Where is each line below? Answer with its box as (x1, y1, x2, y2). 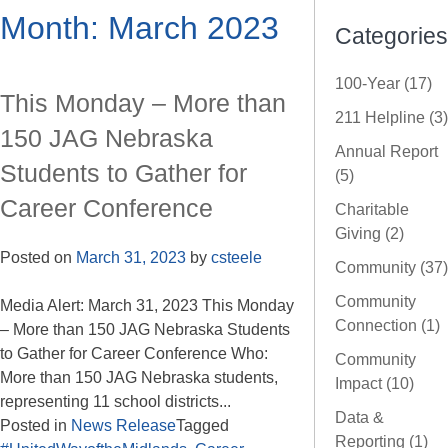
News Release (71, 417, 176, 434)
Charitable (335, 201, 409, 219)
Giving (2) (335, 225, 404, 243)
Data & (335, 409, 384, 427)
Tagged (176, 417, 229, 434)
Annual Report (335, 143, 438, 161)
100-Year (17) (335, 75, 432, 93)
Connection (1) (335, 317, 440, 335)
